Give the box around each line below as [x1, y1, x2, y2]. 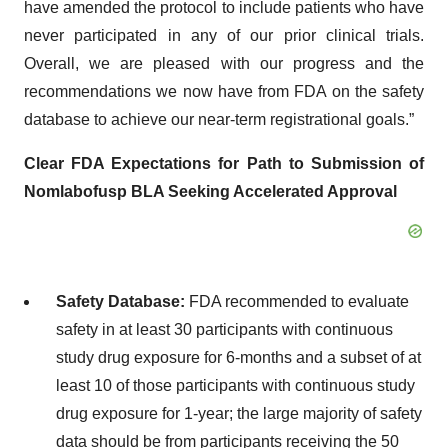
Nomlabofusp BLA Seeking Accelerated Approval [24, 183, 397, 200]
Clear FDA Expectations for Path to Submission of [24, 155, 424, 172]
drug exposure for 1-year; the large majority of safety [56, 405, 422, 422]
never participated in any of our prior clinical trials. [24, 27, 424, 44]
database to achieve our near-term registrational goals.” [24, 111, 414, 128]
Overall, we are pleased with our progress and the [24, 55, 424, 72]
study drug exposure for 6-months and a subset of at [56, 349, 421, 366]
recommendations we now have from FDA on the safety [24, 83, 424, 100]
